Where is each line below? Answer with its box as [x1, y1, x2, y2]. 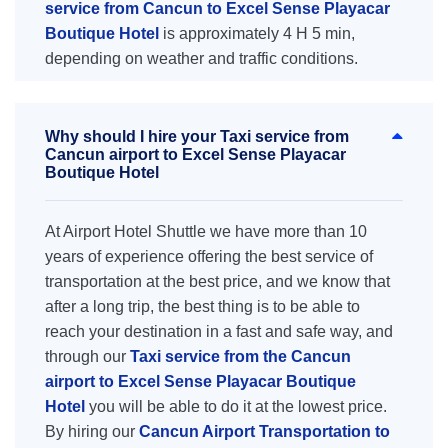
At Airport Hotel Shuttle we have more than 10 [45, 223, 367, 240]
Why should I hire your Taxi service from [45, 128, 349, 145]
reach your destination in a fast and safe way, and [45, 323, 393, 340]
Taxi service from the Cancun [130, 348, 351, 365]
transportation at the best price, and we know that [45, 273, 390, 290]
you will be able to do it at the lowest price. [85, 398, 387, 415]
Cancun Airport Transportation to [139, 423, 390, 440]
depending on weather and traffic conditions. [45, 50, 358, 67]
